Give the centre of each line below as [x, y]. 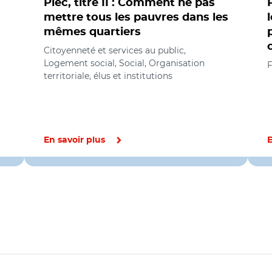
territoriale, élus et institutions [108, 76]
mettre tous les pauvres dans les [136, 18]
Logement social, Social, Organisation [124, 63]
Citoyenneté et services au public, [115, 50]
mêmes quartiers [92, 32]
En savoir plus [74, 140]
